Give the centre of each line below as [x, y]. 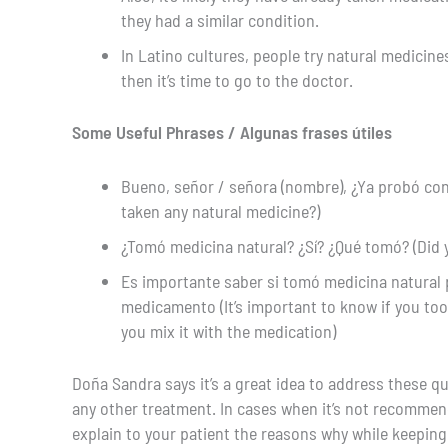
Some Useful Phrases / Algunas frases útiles [232, 131]
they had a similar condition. [219, 19]
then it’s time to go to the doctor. [236, 79]
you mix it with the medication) [228, 330]
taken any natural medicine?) [220, 210]
